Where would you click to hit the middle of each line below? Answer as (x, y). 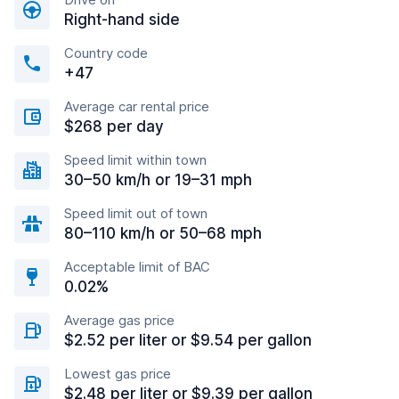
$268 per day (114, 126)
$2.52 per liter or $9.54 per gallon (188, 340)
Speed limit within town (135, 160)
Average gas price (119, 320)
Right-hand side (122, 20)
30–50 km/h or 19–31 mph (158, 180)
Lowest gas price (118, 374)
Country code (106, 53)
